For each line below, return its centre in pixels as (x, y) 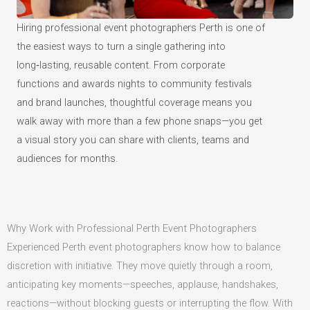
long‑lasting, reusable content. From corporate (121, 65)
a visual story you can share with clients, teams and (133, 140)
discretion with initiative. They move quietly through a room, (140, 266)
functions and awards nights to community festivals (134, 84)
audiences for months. (67, 159)
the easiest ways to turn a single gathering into (121, 47)
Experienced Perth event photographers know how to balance (144, 247)
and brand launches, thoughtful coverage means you (134, 103)
